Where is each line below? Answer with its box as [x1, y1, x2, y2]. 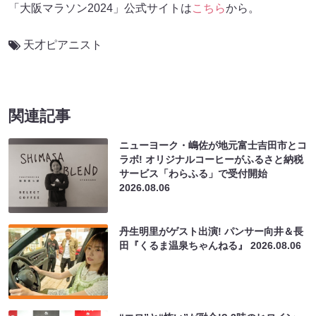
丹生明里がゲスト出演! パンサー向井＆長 [119, 225, 304, 237]
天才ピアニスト [23, 38, 102, 51]
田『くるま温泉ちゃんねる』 [119, 239, 251, 251]
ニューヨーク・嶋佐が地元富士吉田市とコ [119, 139, 308, 151]
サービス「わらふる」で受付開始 [119, 167, 268, 179]
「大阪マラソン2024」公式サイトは [8, 1, 192, 14]
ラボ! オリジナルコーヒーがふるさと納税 [119, 153, 304, 165]
